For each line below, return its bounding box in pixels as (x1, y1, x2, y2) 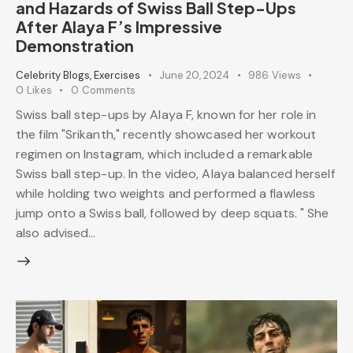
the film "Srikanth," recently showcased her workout (16, 126, 317, 143)
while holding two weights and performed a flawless (16, 185, 316, 203)
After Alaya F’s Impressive (16, 16, 222, 36)
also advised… (16, 225, 96, 242)
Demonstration (16, 35, 134, 55)
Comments (81, 83, 136, 97)
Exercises (94, 68, 140, 82)
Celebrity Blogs (16, 68, 90, 82)
